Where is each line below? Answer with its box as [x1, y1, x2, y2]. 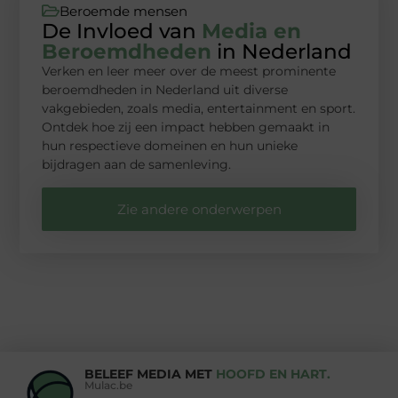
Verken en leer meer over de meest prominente [42, 63, 337, 80]
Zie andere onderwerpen [116, 200, 282, 218]
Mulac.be [84, 378, 132, 392]
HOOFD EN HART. [215, 365, 330, 382]
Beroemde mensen [60, 3, 188, 20]
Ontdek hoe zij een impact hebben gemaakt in [42, 119, 330, 136]
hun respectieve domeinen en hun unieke [42, 138, 298, 155]
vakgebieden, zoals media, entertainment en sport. [42, 100, 356, 117]
